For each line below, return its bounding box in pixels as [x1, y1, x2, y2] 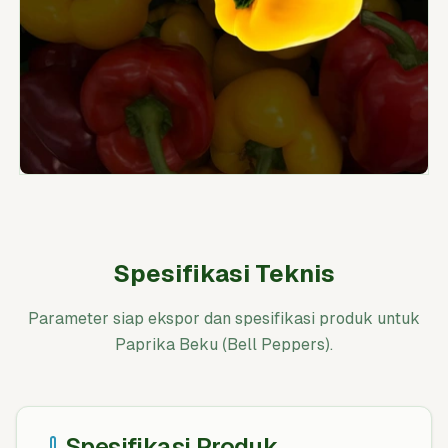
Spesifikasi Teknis [113, 260, 335, 287]
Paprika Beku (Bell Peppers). [115, 335, 333, 354]
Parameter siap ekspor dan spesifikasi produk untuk [28, 309, 420, 328]
